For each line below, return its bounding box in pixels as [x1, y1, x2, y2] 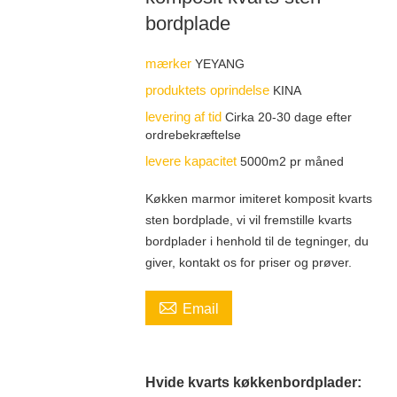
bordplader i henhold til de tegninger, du [144, 233, 369, 248]
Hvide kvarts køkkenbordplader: [144, 373, 362, 390]
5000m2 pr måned [239, 153, 344, 168]
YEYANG [194, 56, 245, 71]
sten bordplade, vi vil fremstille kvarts [144, 212, 352, 227]
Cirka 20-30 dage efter [224, 109, 352, 124]
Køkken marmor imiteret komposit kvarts [144, 191, 372, 206]
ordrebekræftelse [144, 127, 241, 142]
